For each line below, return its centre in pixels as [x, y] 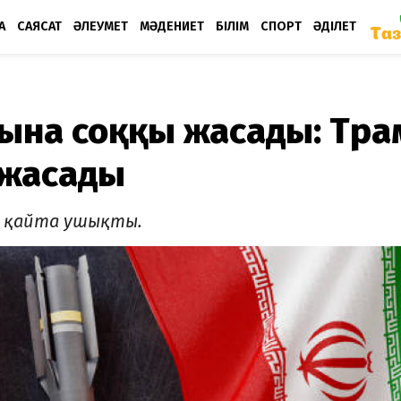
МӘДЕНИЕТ [172, 26]
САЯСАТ [39, 26]
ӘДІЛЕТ [335, 26]
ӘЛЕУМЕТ [101, 26]
